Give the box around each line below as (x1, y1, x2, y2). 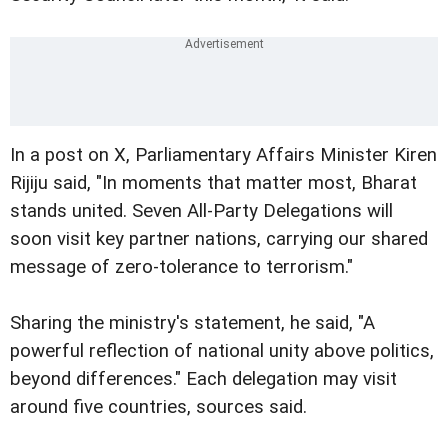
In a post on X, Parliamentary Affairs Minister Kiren (10, 144, 437, 167)
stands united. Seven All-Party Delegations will (10, 200, 393, 223)
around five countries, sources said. (10, 396, 307, 419)
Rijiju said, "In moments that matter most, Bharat (10, 172, 417, 195)
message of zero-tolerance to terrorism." (10, 256, 353, 279)
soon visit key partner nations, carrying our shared (10, 228, 428, 251)
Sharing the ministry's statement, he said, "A (10, 312, 375, 335)
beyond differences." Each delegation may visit (10, 368, 397, 391)
